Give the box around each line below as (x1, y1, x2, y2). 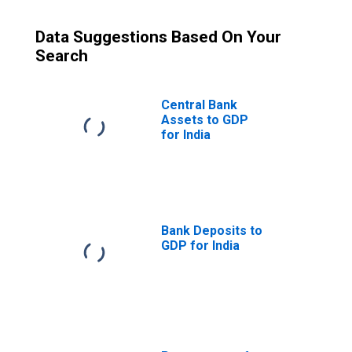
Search (35, 46, 88, 65)
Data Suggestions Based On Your (35, 27, 281, 46)
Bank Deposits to (161, 223, 262, 238)
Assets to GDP (161, 112, 248, 127)
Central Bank (161, 97, 237, 112)
